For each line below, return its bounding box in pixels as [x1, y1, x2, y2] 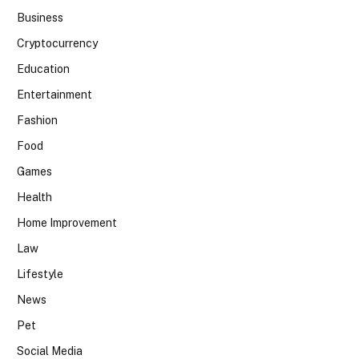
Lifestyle [17, 268, 63, 281]
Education [17, 63, 70, 76]
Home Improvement [17, 216, 117, 230]
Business [17, 11, 63, 25]
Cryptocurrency [17, 37, 98, 50]
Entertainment [17, 88, 92, 102]
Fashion [17, 114, 58, 127]
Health [17, 191, 52, 204]
